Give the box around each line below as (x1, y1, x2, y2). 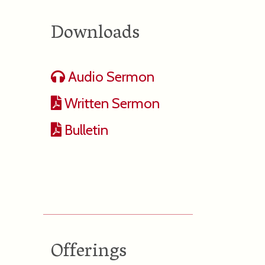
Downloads (50, 17, 140, 52)
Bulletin (61, 121, 108, 138)
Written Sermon (61, 95, 160, 112)
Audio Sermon (64, 68, 154, 85)
